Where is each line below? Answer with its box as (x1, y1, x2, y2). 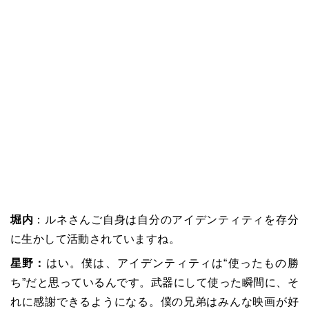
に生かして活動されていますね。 (10, 232, 180, 245)
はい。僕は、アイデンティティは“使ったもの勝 (46, 257, 299, 269)
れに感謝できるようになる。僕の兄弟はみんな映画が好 (10, 295, 299, 308)
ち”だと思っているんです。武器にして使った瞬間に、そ (10, 276, 299, 288)
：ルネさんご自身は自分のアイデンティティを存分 (33, 213, 299, 226)
